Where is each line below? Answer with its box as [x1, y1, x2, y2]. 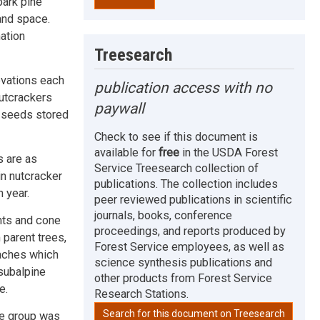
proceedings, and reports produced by [94, 224, 286, 238]
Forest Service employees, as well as [94, 239, 285, 254]
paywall [94, 99, 145, 117]
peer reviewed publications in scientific [94, 192, 293, 206]
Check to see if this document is [94, 129, 259, 144]
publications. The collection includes [94, 176, 279, 191]
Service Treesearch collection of [94, 161, 259, 175]
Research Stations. [94, 286, 189, 301]
